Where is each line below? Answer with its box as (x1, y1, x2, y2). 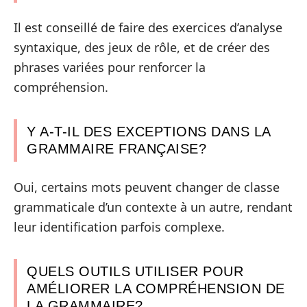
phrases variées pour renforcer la (14, 59, 206, 75)
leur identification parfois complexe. (14, 218, 225, 235)
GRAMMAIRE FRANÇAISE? (27, 141, 206, 156)
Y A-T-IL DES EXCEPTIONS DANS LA (27, 124, 271, 139)
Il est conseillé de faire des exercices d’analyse (14, 19, 282, 36)
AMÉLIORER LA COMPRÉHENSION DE (27, 280, 285, 296)
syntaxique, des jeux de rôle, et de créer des (14, 39, 270, 56)
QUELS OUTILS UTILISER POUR (27, 263, 243, 279)
